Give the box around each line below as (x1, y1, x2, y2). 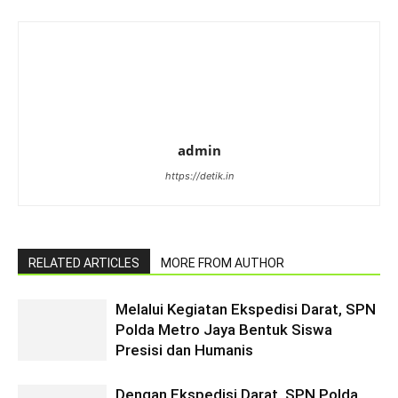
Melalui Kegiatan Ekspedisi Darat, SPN (115, 300, 376, 318)
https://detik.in (164, 170, 234, 182)
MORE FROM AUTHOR (161, 256, 284, 270)
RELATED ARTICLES (28, 256, 139, 270)
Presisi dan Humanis (115, 341, 253, 359)
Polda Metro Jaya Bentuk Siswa (115, 321, 332, 338)
